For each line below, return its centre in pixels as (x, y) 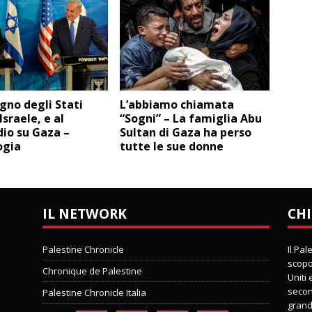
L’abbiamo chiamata (177, 105)
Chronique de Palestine (92, 271)
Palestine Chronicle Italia (94, 293)
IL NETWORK (84, 214)
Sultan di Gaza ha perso (186, 133)
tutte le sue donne (172, 147)
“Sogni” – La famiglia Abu (191, 119)
